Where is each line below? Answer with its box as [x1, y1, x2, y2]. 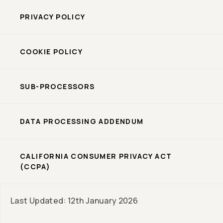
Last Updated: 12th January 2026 [10, 195, 138, 207]
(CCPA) [20, 162, 51, 172]
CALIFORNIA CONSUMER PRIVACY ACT [20, 151, 172, 161]
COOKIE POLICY [20, 47, 83, 57]
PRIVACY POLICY [20, 12, 86, 22]
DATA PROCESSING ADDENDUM [20, 116, 144, 126]
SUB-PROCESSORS [20, 82, 95, 92]
